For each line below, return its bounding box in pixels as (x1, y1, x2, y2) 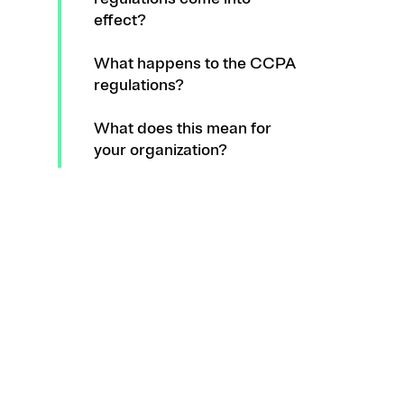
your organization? (94, 140, 227, 161)
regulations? (94, 75, 184, 96)
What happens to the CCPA (94, 53, 296, 74)
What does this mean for (94, 118, 271, 139)
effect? (94, 10, 146, 31)
